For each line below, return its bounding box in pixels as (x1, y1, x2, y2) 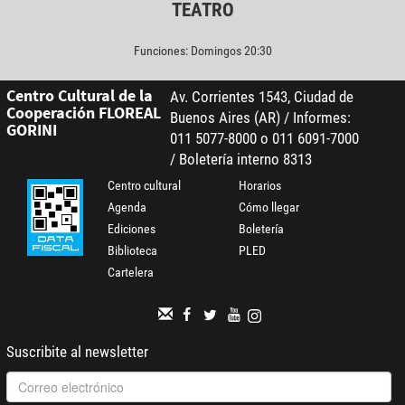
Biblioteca (108, 242, 158, 258)
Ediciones (108, 221, 156, 236)
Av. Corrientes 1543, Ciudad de (169, 87, 353, 106)
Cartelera (108, 264, 155, 279)
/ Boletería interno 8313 (169, 149, 312, 168)
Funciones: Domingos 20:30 (133, 42, 272, 58)
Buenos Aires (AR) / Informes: (169, 108, 351, 127)
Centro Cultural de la (5, 84, 153, 106)
